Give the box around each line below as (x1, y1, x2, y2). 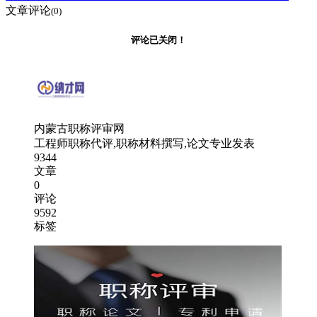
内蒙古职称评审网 (34, 122, 125, 134)
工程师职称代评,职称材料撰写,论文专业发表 (34, 137, 255, 149)
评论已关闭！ (131, 34, 186, 45)
